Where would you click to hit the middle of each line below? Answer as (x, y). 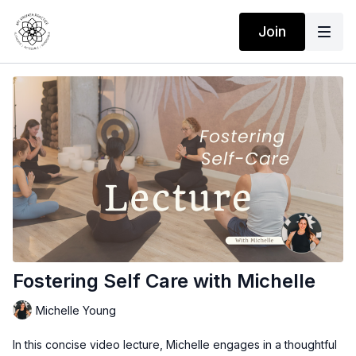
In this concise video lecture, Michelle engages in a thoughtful (175, 345)
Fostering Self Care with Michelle (164, 281)
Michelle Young (76, 310)
